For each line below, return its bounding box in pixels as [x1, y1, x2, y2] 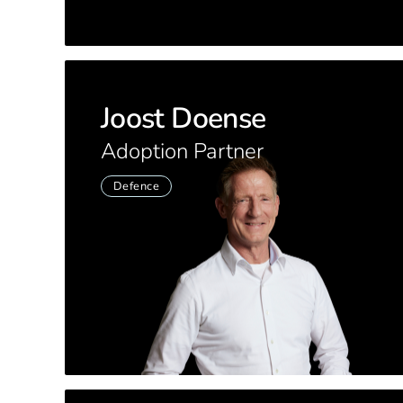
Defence [112, 177, 160, 194]
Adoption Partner [101, 137, 264, 166]
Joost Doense [101, 99, 266, 138]
